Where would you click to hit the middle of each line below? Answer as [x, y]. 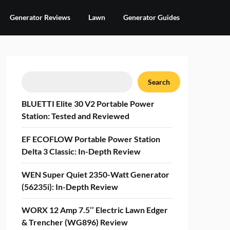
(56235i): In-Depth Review [70, 187]
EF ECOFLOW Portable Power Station [91, 139]
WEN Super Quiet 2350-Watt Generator [95, 174]
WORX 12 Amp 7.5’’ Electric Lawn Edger [94, 210]
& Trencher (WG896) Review [74, 222]
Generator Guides [151, 17]
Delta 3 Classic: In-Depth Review [81, 151]
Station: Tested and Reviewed [75, 116]
